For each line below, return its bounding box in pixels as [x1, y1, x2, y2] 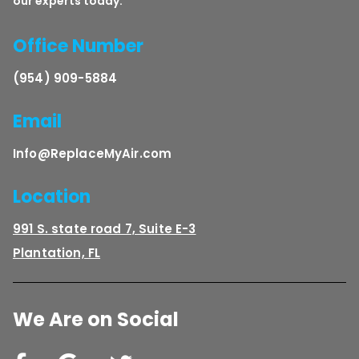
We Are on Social [13, 305, 179, 333]
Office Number [13, 33, 143, 58]
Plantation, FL [13, 244, 101, 261]
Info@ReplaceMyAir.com [13, 144, 172, 162]
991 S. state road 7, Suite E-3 [13, 220, 196, 237]
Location [13, 184, 91, 209]
